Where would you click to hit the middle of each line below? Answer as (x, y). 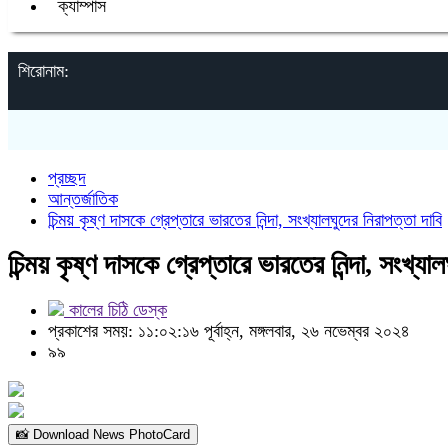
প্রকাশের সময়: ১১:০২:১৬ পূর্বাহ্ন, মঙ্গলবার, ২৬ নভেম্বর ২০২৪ (229, 331)
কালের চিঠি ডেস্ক (115, 310)
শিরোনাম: (43, 71)
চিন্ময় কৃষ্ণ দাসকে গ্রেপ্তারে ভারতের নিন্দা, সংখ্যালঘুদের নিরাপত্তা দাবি (245, 220)
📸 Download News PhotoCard (103, 434)
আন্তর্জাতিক (83, 199)
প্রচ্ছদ (67, 178)
